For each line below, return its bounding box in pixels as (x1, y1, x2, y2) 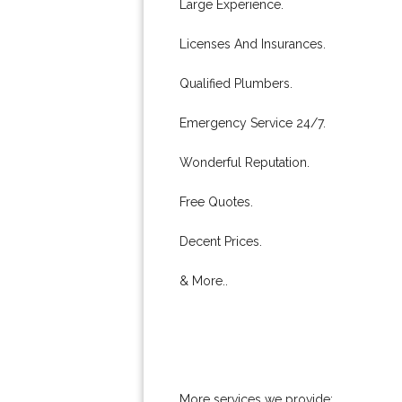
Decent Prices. (179, 234, 262, 249)
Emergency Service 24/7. (179, 116, 326, 130)
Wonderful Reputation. (179, 155, 310, 170)
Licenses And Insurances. (179, 37, 326, 51)
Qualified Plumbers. (179, 76, 293, 91)
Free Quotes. (179, 195, 253, 209)
